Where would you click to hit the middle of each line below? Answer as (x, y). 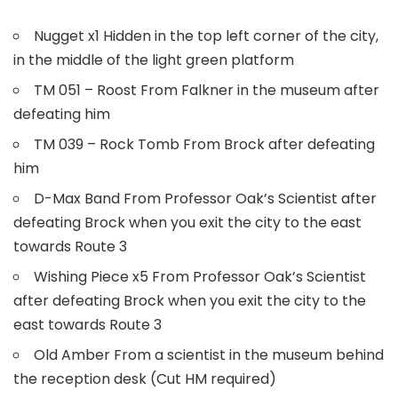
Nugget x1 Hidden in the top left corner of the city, (206, 36)
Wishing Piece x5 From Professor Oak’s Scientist (200, 276)
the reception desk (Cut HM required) (145, 378)
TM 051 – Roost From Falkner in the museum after (207, 90)
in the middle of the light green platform (154, 60)
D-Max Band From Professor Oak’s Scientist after (205, 198)
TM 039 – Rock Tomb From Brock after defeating (204, 144)
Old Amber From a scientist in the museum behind (209, 354)
